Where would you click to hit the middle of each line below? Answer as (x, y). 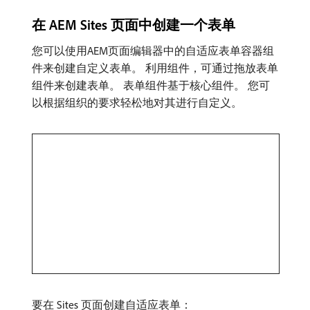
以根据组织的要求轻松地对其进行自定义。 (137, 103)
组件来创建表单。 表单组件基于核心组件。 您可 (151, 85)
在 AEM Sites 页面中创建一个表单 (134, 25)
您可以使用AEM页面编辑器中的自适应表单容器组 (153, 51)
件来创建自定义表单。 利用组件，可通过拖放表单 (155, 68)
